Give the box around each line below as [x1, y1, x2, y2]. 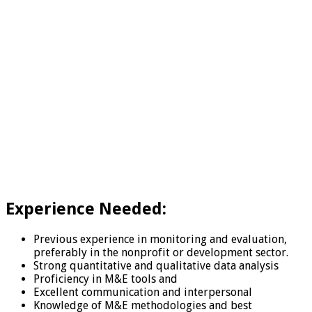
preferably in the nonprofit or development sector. [33, 246, 288, 260]
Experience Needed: [6, 199, 166, 219]
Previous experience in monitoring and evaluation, [33, 233, 287, 247]
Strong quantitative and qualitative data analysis [33, 259, 279, 273]
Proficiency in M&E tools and [33, 272, 178, 286]
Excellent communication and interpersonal [33, 286, 252, 299]
